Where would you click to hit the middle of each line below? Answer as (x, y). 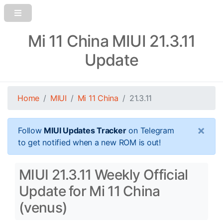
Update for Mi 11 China (90, 191)
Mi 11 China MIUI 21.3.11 (111, 41)
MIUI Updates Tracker (85, 130)
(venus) (43, 208)
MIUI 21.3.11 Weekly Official (104, 175)
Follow (31, 130)
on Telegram (150, 130)
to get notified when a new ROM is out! (89, 142)
